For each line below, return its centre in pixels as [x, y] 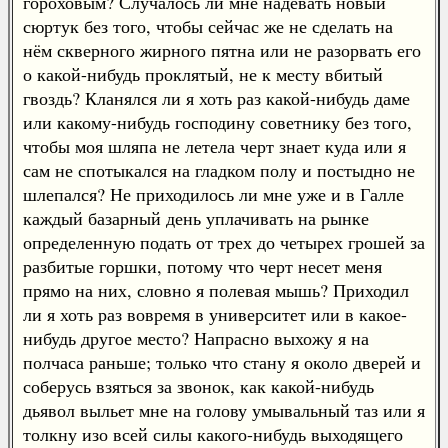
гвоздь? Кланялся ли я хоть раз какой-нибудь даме [216, 98]
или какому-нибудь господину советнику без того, [217, 122]
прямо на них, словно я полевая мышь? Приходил [216, 290]
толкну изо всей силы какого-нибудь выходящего [213, 434]
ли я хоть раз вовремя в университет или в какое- [215, 314]
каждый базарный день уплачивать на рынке [196, 218]
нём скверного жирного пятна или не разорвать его [222, 50]
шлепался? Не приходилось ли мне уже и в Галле [213, 194]
